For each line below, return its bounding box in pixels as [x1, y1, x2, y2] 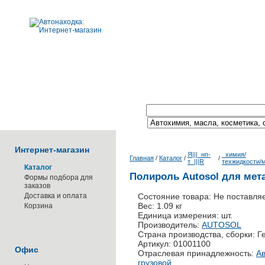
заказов [24, 182, 50, 190]
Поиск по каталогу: [81, 106, 146, 115]
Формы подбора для [24, 173, 93, 182]
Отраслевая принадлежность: [138, 248, 256, 258]
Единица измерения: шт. [138, 211, 232, 220]
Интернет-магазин [15, 145, 89, 154]
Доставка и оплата [24, 192, 87, 200]
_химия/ [222, 151, 246, 158]
